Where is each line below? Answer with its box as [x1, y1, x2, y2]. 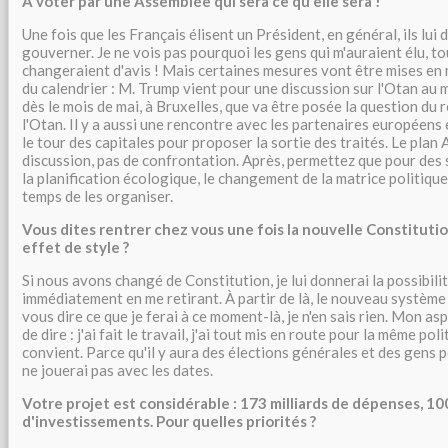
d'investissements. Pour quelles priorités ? [22, 412, 316, 430]
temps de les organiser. [22, 187, 173, 205]
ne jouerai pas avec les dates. [22, 361, 213, 379]
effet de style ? [22, 238, 129, 256]
